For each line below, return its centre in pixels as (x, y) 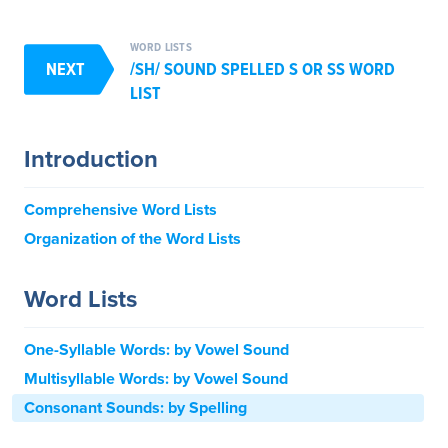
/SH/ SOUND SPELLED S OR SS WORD (262, 68)
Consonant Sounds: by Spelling (135, 407)
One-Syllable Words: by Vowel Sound (156, 349)
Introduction (91, 159)
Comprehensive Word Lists (120, 209)
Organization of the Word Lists (132, 238)
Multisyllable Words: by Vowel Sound (156, 378)
